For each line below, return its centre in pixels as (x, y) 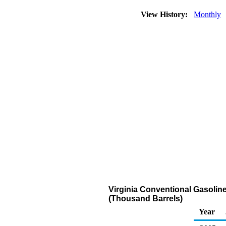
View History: (165, 14)
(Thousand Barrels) (146, 199)
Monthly (207, 14)
